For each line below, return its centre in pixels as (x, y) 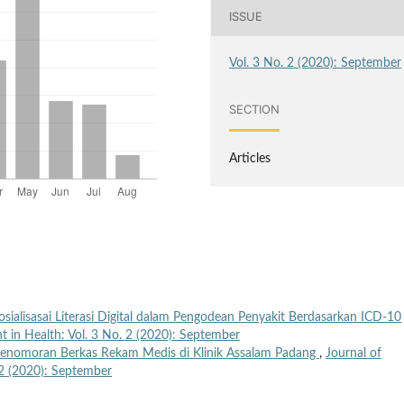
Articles (250, 158)
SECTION (255, 110)
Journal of (353, 354)
